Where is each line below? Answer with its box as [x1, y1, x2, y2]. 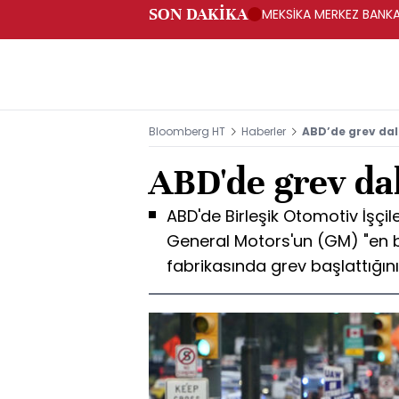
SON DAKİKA [149, 4, 248, 24]
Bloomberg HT [149, 124, 225, 139]
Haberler [241, 124, 286, 139]
